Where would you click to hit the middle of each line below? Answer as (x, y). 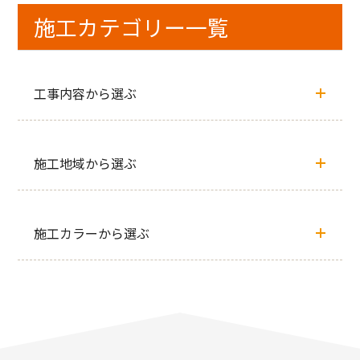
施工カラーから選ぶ (92, 233)
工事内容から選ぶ (86, 93)
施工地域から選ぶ (86, 163)
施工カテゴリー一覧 (132, 27)
